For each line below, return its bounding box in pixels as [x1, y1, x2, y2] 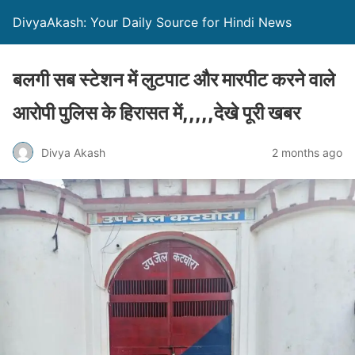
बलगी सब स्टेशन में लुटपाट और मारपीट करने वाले [13, 68, 335, 91]
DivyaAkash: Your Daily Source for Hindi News [13, 14, 292, 30]
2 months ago [272, 145, 342, 159]
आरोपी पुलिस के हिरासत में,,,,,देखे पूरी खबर [13, 101, 300, 124]
